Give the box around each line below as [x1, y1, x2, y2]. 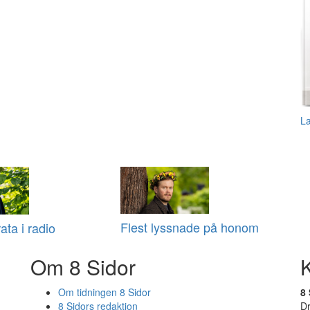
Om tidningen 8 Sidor [58, 285, 151, 300]
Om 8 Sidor [30, 252, 136, 282]
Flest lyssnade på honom [120, 218, 259, 237]
